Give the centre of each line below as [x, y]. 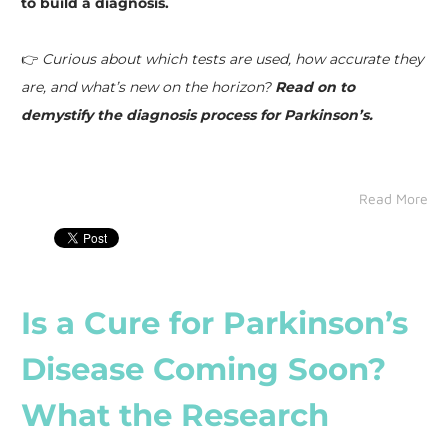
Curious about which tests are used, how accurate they [232, 58]
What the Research [174, 414]
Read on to [314, 86]
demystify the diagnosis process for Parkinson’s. [196, 114]
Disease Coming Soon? [203, 368]
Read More [393, 198]
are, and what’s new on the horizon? [147, 86]
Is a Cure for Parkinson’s [214, 322]
